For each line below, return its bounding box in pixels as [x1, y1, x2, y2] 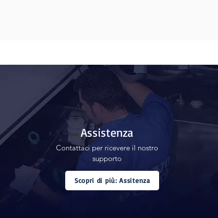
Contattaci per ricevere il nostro [56, 143, 159, 152]
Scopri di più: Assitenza [74, 176, 150, 184]
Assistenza [81, 125, 134, 140]
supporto [92, 153, 122, 163]
